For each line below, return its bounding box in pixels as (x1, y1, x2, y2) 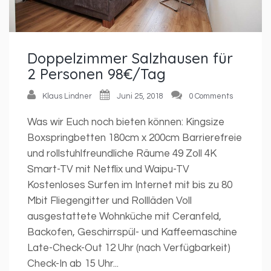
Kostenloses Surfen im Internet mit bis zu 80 (27, 179, 232, 191)
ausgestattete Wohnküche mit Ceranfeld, (27, 211, 221, 222)
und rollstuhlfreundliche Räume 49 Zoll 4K (27, 148, 217, 159)
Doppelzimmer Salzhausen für (27, 48, 233, 67)
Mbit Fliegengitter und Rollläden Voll (27, 195, 192, 206)
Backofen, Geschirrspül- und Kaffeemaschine (27, 226, 237, 238)
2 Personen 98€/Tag (27, 64, 166, 83)
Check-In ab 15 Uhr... (27, 258, 119, 269)
